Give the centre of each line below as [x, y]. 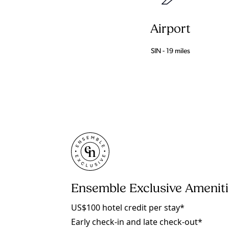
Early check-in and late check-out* [137, 222]
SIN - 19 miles [170, 51]
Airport [170, 30]
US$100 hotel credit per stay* [128, 208]
